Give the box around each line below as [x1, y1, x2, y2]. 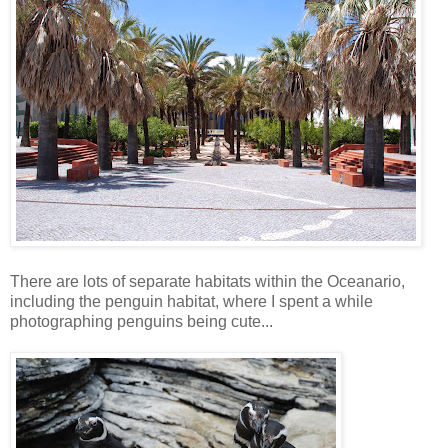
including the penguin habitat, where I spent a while [10, 293, 373, 311]
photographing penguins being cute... [10, 313, 273, 331]
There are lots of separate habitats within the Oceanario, [10, 273, 405, 291]
